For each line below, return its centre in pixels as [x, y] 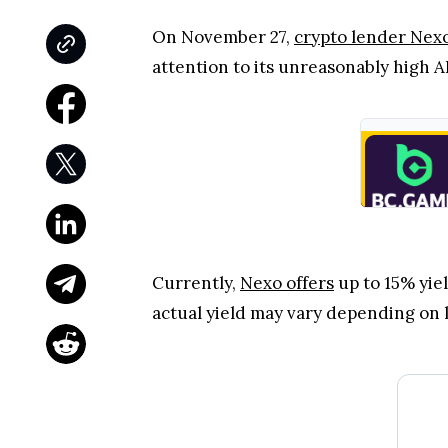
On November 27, [223, 37]
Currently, [196, 283]
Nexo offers [287, 283]
